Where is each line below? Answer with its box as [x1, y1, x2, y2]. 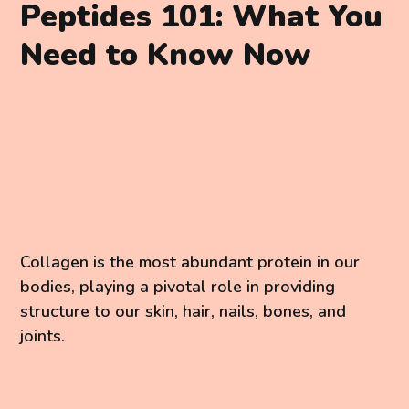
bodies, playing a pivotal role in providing [20, 276, 336, 299]
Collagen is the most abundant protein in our [20, 251, 361, 274]
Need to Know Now [20, 33, 312, 76]
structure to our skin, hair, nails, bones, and [20, 300, 347, 323]
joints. [20, 325, 66, 348]
